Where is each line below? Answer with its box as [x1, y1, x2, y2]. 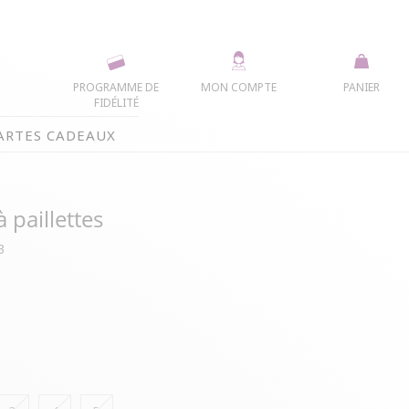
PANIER [342, 79, 380, 95]
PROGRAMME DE [73, 79, 160, 95]
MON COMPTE [200, 79, 277, 95]
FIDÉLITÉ [93, 94, 139, 110]
